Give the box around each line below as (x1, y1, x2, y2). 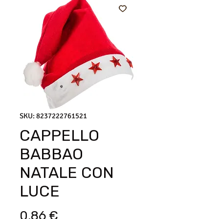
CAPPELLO (20, 126, 99, 145)
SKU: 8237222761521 (20, 111, 87, 120)
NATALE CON (20, 163, 114, 182)
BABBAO (20, 144, 83, 163)
